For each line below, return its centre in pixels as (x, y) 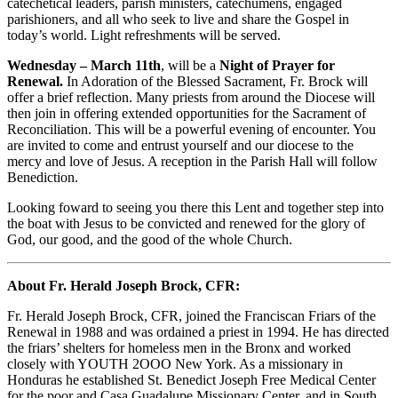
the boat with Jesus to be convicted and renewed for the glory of (186, 223)
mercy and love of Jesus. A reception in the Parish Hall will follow (192, 161)
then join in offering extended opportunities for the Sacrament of (187, 113)
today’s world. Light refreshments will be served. (144, 35)
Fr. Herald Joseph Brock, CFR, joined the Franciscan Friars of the (191, 315)
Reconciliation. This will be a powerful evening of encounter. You (191, 129)
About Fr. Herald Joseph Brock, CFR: (123, 285)
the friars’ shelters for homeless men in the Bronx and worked (179, 347)
